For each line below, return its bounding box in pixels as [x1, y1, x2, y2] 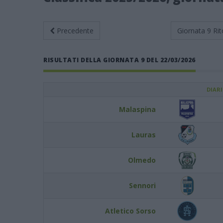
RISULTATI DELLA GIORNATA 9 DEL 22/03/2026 [43, 56, 196, 64]
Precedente [57, 26, 94, 35]
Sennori [129, 181, 156, 190]
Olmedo [128, 155, 156, 165]
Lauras [131, 130, 156, 139]
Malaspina [119, 105, 156, 114]
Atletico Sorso [105, 206, 156, 216]
